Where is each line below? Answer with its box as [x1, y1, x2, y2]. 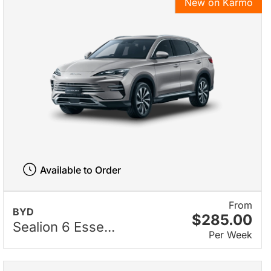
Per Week [209, 228, 252, 241]
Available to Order [39, 163, 121, 176]
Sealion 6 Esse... [13, 219, 115, 235]
